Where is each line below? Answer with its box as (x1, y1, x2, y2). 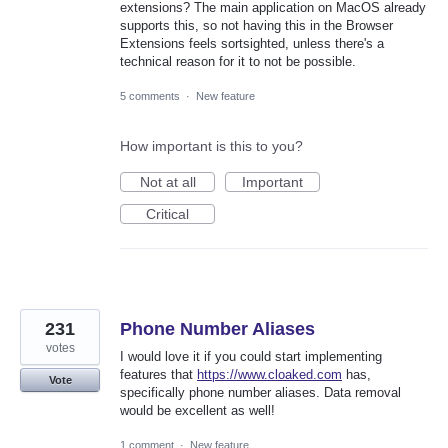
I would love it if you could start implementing (120, 349, 382, 365)
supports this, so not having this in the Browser (120, 18, 393, 34)
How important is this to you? (120, 138, 303, 155)
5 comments (120, 90, 180, 103)
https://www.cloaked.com (197, 367, 342, 383)
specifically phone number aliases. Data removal (120, 385, 401, 401)
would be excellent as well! (120, 403, 275, 419)
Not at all (139, 174, 196, 191)
